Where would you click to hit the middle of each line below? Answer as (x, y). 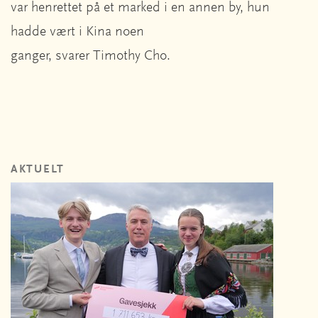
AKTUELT (38, 169)
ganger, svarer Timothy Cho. (92, 56)
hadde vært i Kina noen (77, 32)
